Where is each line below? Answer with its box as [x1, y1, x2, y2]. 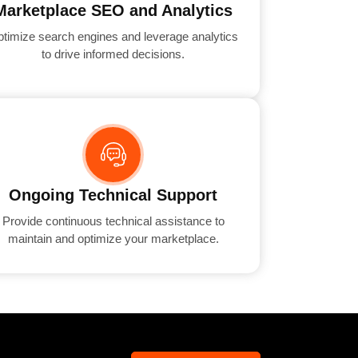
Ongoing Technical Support [9, 186, 218, 205]
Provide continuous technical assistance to [2, 214, 225, 229]
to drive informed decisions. [42, 47, 185, 62]
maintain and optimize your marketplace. [7, 232, 219, 246]
